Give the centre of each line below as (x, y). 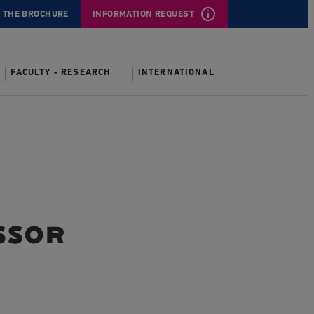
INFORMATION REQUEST (143, 14)
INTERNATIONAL (176, 72)
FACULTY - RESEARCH (61, 72)
